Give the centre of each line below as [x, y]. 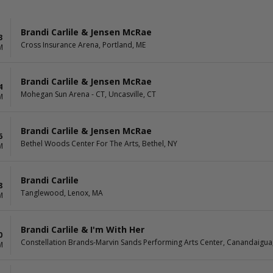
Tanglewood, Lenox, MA [62, 193]
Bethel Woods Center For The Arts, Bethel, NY [99, 143]
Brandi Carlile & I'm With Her [83, 229]
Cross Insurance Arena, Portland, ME [83, 44]
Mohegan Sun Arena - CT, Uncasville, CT [88, 94]
